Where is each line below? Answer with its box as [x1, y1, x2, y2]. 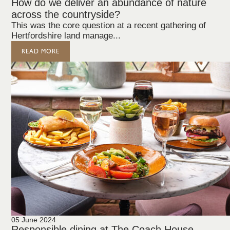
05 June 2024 [11, 216, 56, 224]
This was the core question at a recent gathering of [11, 21, 206, 30]
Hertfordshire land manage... [11, 31, 121, 41]
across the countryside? [11, 9, 121, 20]
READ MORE [22, 48, 60, 55]
